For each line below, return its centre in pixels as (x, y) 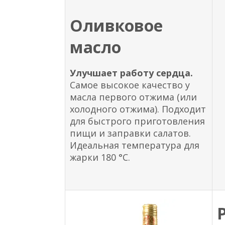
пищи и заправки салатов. (131, 133)
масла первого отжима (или (134, 97)
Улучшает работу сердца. (132, 73)
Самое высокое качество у (130, 85)
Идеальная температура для (135, 145)
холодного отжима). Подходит (138, 109)
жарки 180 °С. (100, 157)
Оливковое (117, 25)
